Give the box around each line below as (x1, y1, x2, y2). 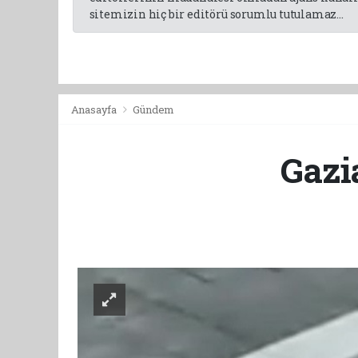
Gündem (133, 101, 175, 117)
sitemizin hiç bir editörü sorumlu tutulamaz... (89, 6, 344, 22)
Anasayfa (70, 101, 119, 117)
